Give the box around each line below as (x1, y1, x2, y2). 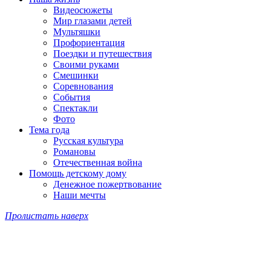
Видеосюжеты (53, 5, 113, 16)
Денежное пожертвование (53, 179, 162, 190)
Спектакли (53, 103, 98, 114)
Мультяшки (53, 27, 100, 38)
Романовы (53, 146, 96, 157)
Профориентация (53, 38, 125, 48)
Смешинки (53, 70, 99, 81)
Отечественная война (53, 157, 142, 168)
